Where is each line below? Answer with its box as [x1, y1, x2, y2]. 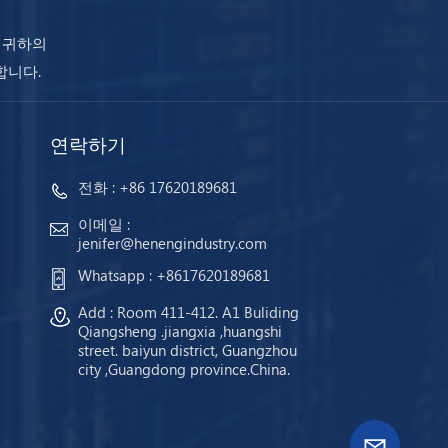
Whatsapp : [77, 264, 156, 285]
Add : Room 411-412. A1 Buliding [77, 302, 299, 323]
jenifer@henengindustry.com [77, 233, 267, 254]
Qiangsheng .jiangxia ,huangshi [77, 321, 282, 342]
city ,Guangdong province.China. [77, 359, 290, 380]
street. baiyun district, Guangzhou [77, 340, 297, 361]
